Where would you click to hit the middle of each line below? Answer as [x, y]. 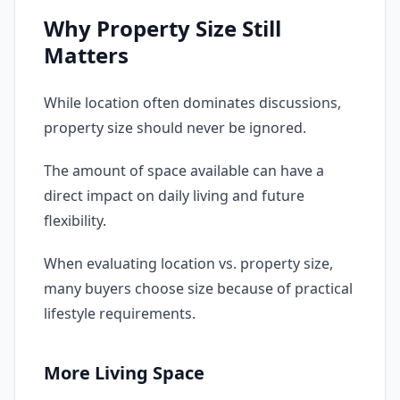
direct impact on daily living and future [174, 196]
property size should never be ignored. [175, 128]
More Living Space [124, 373]
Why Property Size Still [162, 28]
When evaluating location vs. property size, [188, 263]
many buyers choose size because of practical [198, 288]
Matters [86, 55]
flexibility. [75, 221]
